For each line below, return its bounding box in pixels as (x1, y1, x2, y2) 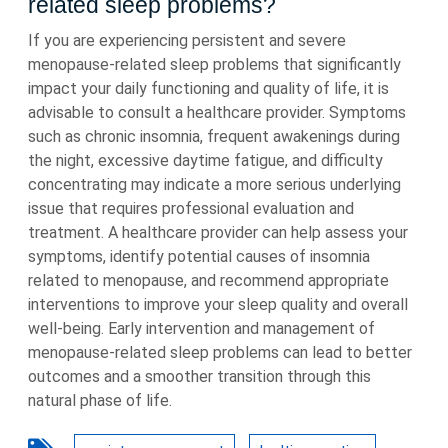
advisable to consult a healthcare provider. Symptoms (28, 103, 406, 122)
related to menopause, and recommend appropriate (28, 271, 389, 290)
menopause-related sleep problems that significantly (28, 55, 401, 74)
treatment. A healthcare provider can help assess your (28, 223, 408, 242)
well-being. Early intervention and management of (28, 319, 375, 338)
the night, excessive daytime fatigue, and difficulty (28, 151, 383, 170)
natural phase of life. (28, 391, 172, 410)
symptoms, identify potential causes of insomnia (28, 247, 370, 266)
